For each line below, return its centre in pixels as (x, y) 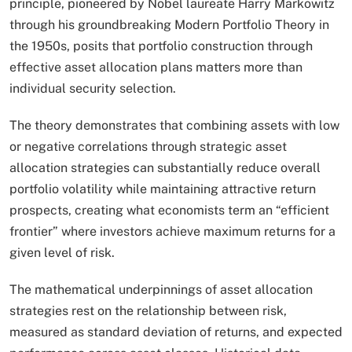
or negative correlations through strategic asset (148, 147)
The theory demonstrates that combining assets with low (174, 126)
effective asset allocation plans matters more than (156, 68)
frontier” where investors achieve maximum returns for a (172, 232)
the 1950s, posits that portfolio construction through (161, 46)
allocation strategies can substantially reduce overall (165, 168)
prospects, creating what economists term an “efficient (169, 211)
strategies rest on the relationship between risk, (148, 311)
